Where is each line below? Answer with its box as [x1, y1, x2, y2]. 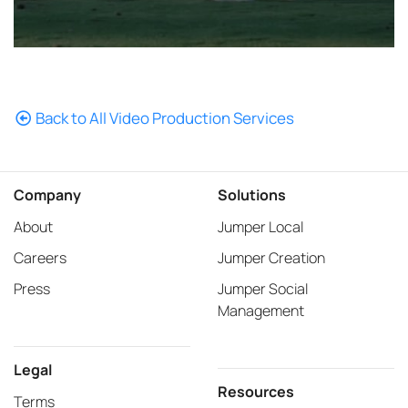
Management [218, 300, 304, 321]
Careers [14, 247, 66, 268]
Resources [218, 381, 294, 402]
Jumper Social [218, 278, 308, 299]
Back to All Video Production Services [33, 107, 295, 128]
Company [14, 184, 81, 205]
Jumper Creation [218, 247, 325, 268]
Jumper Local [218, 216, 303, 237]
